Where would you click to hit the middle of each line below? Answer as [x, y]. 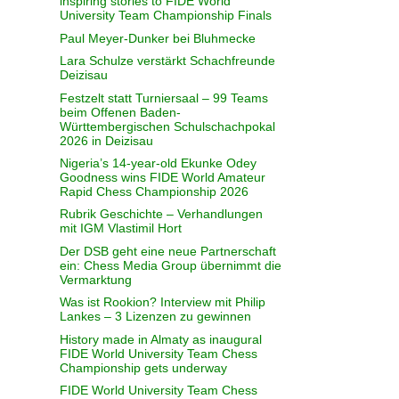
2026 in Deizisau [107, 140]
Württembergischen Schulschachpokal [168, 126]
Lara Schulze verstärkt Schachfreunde [168, 61]
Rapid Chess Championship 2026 [155, 192]
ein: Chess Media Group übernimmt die [171, 265]
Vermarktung [96, 279]
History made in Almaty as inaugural [161, 339]
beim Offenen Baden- [121, 112]
